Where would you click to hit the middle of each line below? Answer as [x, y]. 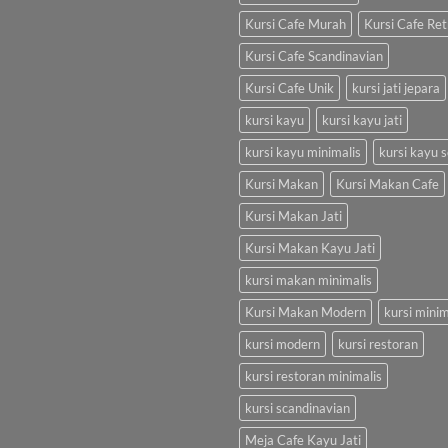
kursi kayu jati [362, 119]
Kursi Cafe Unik [289, 87]
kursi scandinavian [297, 407]
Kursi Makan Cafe [387, 183]
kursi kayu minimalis [303, 151]
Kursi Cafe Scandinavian [314, 55]
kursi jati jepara [396, 87]
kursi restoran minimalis [313, 375]
